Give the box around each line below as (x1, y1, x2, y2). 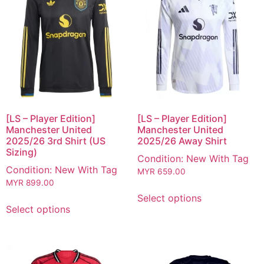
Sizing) (6, 146, 37, 158)
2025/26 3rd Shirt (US (6, 134, 105, 147)
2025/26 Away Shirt (137, 134, 227, 147)
